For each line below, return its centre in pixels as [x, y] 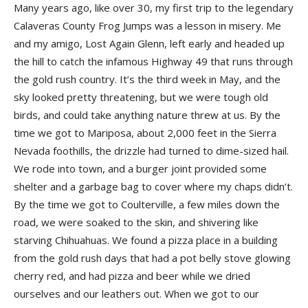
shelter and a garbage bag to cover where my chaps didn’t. [153, 186]
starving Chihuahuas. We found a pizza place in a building [146, 240]
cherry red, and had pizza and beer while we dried [132, 276]
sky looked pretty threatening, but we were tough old [141, 97]
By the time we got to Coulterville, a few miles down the [147, 204]
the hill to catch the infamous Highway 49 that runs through [153, 61]
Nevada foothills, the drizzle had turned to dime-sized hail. [151, 151]
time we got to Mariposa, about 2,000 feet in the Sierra [145, 133]
